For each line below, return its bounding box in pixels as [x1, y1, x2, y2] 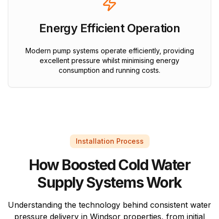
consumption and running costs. [59, 66, 160, 75]
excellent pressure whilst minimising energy [40, 56, 179, 65]
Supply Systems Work [37, 174, 182, 192]
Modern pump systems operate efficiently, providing [25, 46, 194, 55]
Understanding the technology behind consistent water [8, 200, 211, 210]
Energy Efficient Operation [39, 21, 180, 36]
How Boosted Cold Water [29, 156, 190, 174]
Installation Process [75, 137, 144, 146]
